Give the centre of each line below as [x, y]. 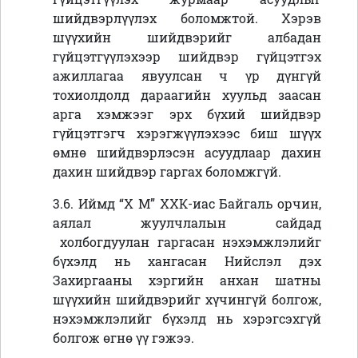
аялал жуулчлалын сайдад [187, 223]
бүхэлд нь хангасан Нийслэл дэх [187, 261]
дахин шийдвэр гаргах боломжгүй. [167, 172]
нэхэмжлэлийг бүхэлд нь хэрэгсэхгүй [187, 319]
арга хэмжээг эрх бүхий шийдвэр [187, 114]
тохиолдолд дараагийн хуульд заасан [187, 95]
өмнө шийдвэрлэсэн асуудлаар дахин [187, 153]
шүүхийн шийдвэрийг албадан [187, 38]
